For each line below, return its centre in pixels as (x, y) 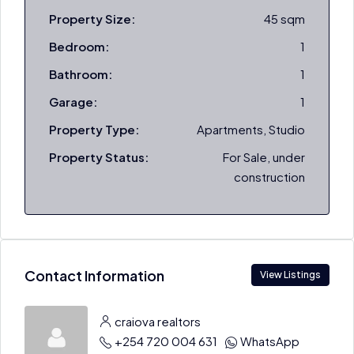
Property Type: (94, 129)
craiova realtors (158, 321)
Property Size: (92, 19)
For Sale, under (264, 157)
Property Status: (99, 157)
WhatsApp (270, 341)
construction (269, 177)
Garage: (73, 102)
